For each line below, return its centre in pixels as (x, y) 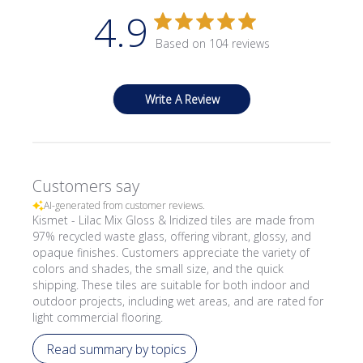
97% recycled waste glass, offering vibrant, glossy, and (172, 236)
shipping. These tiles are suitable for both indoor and (171, 285)
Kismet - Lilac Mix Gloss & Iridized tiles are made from (174, 220)
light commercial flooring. (98, 317)
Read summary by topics (117, 349)
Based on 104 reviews (212, 43)
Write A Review (182, 99)
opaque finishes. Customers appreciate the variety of (171, 252)
